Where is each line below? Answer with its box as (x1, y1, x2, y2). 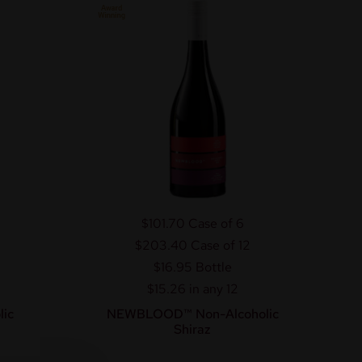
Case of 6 (187, 214, 244, 232)
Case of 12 (190, 236, 250, 254)
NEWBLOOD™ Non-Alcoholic (106, 305, 279, 322)
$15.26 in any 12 (146, 280, 238, 297)
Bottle (195, 258, 232, 276)
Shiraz (174, 320, 211, 338)
